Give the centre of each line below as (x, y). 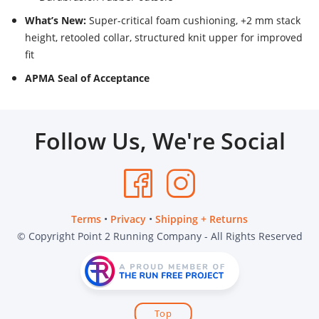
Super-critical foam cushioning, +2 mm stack (193, 21)
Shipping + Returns (202, 219)
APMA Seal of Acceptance (87, 78)
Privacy (128, 219)
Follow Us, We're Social (159, 141)
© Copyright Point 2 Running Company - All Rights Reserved (159, 236)
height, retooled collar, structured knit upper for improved (164, 38)
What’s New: (56, 21)
